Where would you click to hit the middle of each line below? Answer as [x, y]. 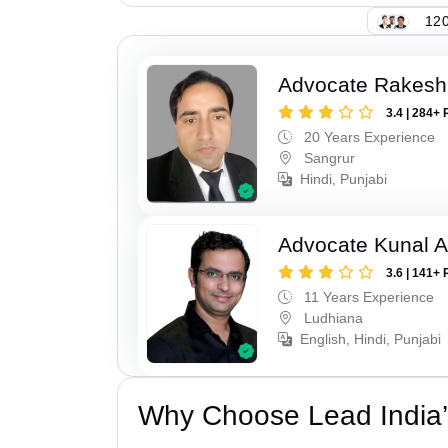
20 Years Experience [368, 137]
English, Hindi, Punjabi [371, 338]
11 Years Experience [367, 296]
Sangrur [328, 158]
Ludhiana [332, 317]
